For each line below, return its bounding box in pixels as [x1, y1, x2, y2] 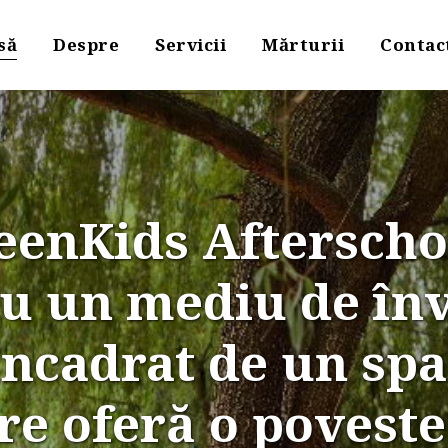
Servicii [155, 33, 226, 56]
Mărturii [262, 33, 344, 56]
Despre [53, 33, 119, 56]
